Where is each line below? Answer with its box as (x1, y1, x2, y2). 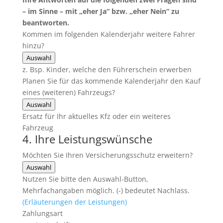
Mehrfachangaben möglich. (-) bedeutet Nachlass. (22, 186, 190, 195)
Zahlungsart (22, 209, 63, 218)
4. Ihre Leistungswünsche (22, 131, 152, 146)
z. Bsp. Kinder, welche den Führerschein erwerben (22, 65, 192, 74)
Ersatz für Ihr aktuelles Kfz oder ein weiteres (22, 111, 171, 121)
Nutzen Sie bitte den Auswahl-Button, (22, 174, 148, 184)
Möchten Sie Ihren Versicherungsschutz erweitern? (22, 150, 193, 160)
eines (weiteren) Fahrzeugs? (22, 88, 115, 97)
